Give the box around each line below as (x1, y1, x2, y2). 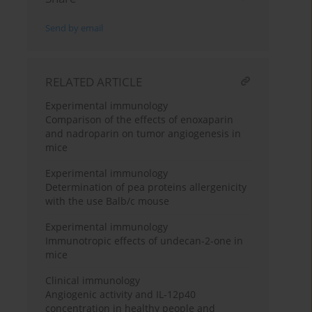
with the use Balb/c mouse (45, 194, 170, 208)
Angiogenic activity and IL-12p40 (45, 288, 196, 302)
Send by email (45, 22, 104, 35)
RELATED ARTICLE (45, 74, 143, 91)
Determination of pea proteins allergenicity (45, 180, 247, 194)
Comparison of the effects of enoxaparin (45, 113, 234, 127)
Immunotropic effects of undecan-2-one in (45, 234, 244, 248)
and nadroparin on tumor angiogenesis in (45, 127, 242, 141)
